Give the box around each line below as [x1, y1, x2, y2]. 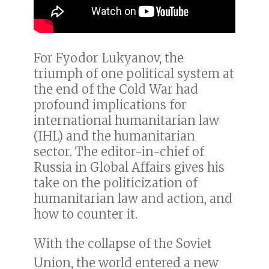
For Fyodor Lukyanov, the [34, 50, 184, 66]
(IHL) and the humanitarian [34, 128, 195, 144]
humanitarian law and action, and [34, 191, 232, 207]
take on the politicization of [34, 175, 198, 191]
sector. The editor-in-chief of [34, 144, 204, 160]
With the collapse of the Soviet [34, 236, 212, 252]
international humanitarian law [34, 113, 219, 128]
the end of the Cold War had [34, 82, 198, 97]
